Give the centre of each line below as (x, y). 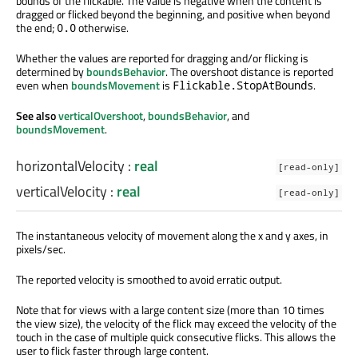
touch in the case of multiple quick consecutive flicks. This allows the (176, 337)
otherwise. (102, 28)
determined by (51, 72)
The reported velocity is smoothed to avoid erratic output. (149, 280)
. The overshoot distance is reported (249, 72)
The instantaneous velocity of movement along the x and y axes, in (172, 236)
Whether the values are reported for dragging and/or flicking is (162, 58)
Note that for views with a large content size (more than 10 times (170, 310)
